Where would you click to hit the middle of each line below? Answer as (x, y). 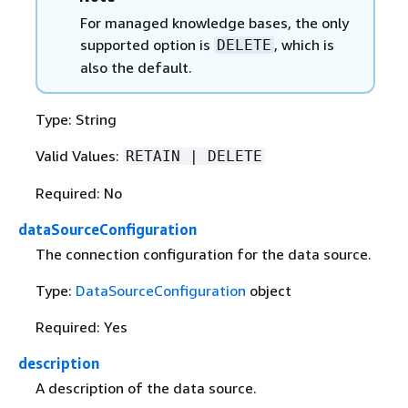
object (268, 291)
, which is (304, 44)
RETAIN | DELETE (194, 156)
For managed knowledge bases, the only (214, 22)
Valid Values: (79, 155)
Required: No (78, 193)
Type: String (76, 119)
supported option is (147, 44)
